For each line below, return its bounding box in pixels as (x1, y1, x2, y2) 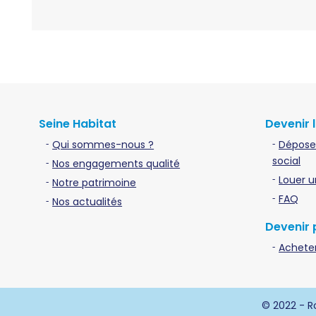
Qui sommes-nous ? (52, 138, 154, 152)
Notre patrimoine (52, 176, 137, 190)
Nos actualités (52, 195, 123, 209)
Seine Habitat (39, 116, 117, 133)
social (272, 154, 301, 169)
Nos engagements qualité (52, 157, 181, 171)
